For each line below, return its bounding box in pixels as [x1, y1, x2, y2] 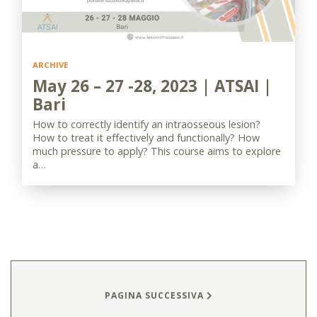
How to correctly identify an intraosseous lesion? [33, 117, 260, 131]
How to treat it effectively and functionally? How [33, 131, 260, 144]
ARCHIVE [33, 59, 68, 70]
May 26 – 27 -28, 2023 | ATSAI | [33, 75, 272, 97]
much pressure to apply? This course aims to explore [33, 144, 281, 158]
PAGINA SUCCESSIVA [104, 289, 207, 301]
